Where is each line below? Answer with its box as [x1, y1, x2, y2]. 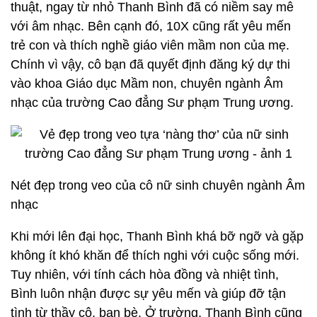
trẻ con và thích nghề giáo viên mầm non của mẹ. [11, 38, 289, 52]
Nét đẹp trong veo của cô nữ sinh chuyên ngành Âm [11, 178, 305, 192]
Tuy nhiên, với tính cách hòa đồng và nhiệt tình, [11, 267, 279, 282]
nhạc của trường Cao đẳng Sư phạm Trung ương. [11, 96, 294, 110]
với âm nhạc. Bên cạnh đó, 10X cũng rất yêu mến [11, 19, 291, 33]
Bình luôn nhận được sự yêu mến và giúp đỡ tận [11, 287, 286, 301]
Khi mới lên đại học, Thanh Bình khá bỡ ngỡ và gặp [11, 229, 304, 243]
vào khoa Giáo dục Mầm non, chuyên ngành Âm [11, 76, 283, 91]
